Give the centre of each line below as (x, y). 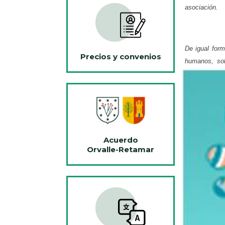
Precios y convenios (121, 57)
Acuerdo (121, 140)
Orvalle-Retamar (121, 149)
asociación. (201, 7)
